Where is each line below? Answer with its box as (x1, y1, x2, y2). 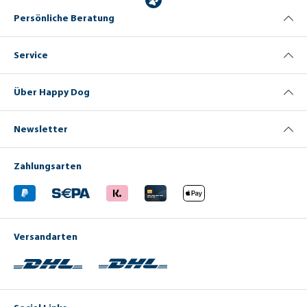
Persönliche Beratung (14, 11, 114, 24)
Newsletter (14, 122, 68, 135)
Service (14, 48, 48, 61)
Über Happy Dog (14, 85, 90, 98)
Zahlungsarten (14, 159, 82, 172)
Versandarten (14, 230, 77, 243)
